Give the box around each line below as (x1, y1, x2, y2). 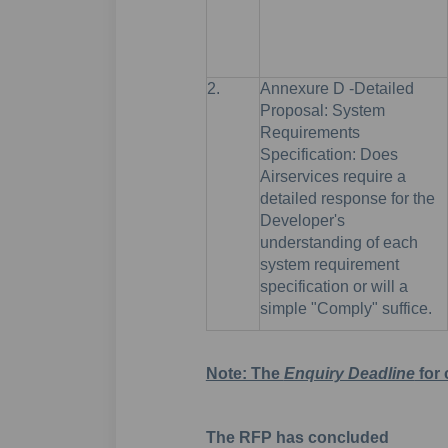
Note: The (205, 364, 284, 382)
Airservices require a (259, 167, 406, 185)
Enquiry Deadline (283, 364, 415, 382)
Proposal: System (259, 101, 385, 119)
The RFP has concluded (205, 428, 389, 446)
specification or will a (259, 277, 408, 295)
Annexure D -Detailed (259, 79, 414, 97)
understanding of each (259, 233, 418, 251)
